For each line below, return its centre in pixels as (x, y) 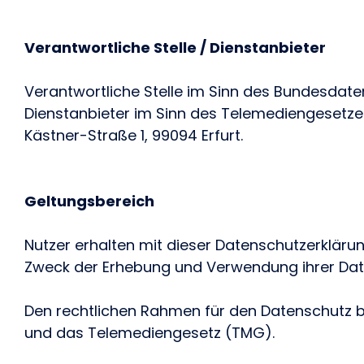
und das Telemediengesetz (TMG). (149, 333)
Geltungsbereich (89, 201)
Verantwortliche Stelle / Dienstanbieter (175, 48)
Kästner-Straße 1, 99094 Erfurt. (134, 135)
